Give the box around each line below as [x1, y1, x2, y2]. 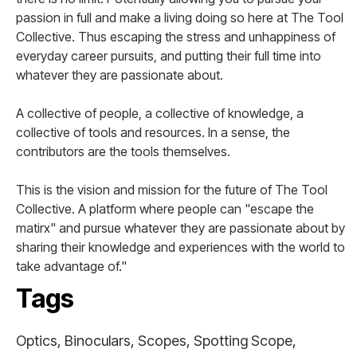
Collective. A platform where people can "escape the [16, 201, 314, 217]
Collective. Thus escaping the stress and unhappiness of [16, 29, 335, 45]
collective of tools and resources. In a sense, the [16, 124, 290, 140]
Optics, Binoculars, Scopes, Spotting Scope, [16, 332, 296, 349]
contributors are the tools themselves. [16, 143, 230, 159]
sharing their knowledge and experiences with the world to [16, 239, 345, 255]
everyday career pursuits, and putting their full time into [16, 48, 321, 64]
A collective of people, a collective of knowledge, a [16, 105, 304, 121]
